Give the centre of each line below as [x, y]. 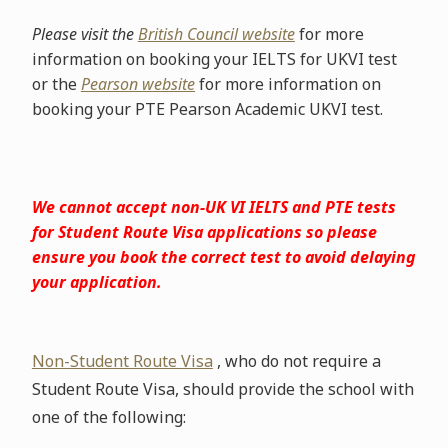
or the [56, 84]
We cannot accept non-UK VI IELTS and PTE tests [213, 207]
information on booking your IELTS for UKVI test [214, 59]
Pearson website [137, 84]
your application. [96, 282]
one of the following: [108, 417]
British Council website [216, 34]
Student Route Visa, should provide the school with [222, 389]
